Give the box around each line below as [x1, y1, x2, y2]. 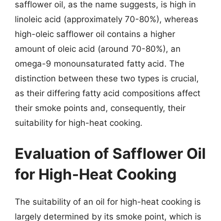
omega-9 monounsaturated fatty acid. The [15, 59, 184, 69]
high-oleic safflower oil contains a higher [15, 29, 175, 39]
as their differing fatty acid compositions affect [15, 88, 200, 98]
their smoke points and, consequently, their [15, 103, 185, 113]
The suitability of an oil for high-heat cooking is [15, 196, 201, 207]
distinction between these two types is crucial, [15, 74, 199, 83]
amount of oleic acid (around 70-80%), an [15, 44, 181, 54]
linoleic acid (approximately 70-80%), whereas [15, 14, 198, 24]
